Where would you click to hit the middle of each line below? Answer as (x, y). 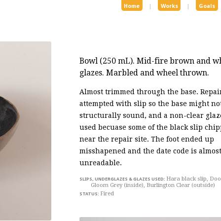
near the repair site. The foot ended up (147, 139)
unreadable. (101, 163)
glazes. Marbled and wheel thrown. (145, 73)
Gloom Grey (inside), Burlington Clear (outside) (153, 185)
